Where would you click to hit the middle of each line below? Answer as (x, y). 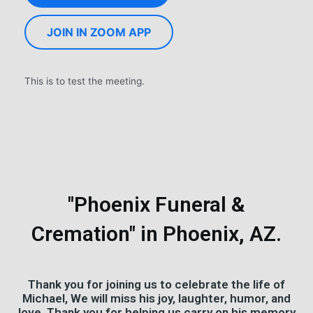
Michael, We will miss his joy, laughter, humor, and (156, 299)
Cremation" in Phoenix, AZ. (156, 234)
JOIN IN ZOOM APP (99, 32)
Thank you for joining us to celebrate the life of (156, 285)
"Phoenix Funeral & (156, 205)
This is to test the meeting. (85, 81)
